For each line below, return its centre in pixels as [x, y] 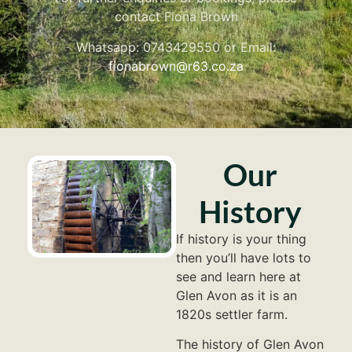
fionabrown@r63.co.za [176, 66]
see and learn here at [238, 276]
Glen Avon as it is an [236, 295]
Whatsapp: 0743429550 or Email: [176, 47]
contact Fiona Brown [176, 17]
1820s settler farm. [232, 314]
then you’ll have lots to [244, 257]
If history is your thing [241, 238]
